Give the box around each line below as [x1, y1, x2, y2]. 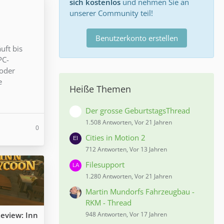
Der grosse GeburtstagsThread [85, 105, 190, 115]
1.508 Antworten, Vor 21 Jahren [85, 118, 172, 126]
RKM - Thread [85, 197, 131, 207]
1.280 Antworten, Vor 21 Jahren [85, 172, 172, 180]
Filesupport [85, 159, 124, 169]
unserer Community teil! [69, 8, 153, 18]
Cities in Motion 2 [85, 132, 145, 142]
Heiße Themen [69, 83, 131, 95]
